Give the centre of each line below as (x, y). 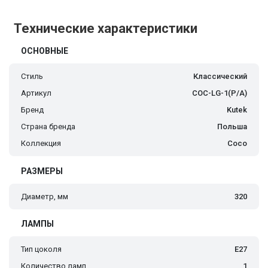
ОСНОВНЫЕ (45, 51)
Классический (220, 77)
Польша (232, 127)
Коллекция (41, 144)
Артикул (36, 93)
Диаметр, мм (45, 197)
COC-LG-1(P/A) (220, 93)
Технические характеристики (106, 29)
